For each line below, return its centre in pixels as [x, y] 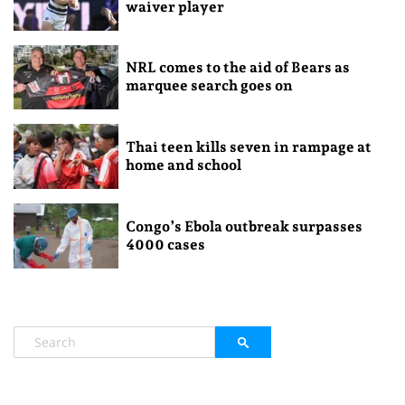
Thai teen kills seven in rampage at [248, 147]
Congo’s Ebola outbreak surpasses [244, 227]
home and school [183, 165]
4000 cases [165, 245]
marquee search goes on [209, 86]
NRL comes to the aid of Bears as [237, 68]
